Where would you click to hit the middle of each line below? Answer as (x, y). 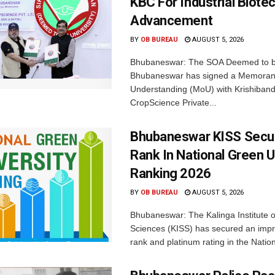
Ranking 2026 (171, 174)
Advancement (172, 21)
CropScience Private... (173, 103)
